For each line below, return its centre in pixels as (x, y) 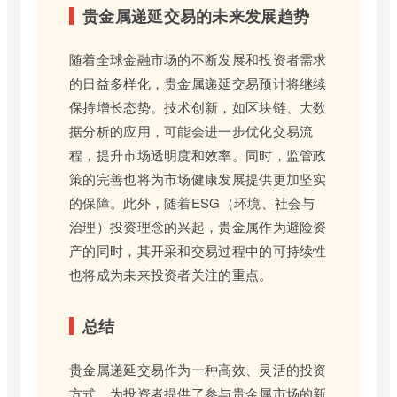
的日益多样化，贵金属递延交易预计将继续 (198, 82)
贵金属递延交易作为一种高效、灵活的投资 (198, 369)
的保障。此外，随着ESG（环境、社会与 (192, 202)
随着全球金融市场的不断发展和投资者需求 (198, 58)
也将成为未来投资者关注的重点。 (171, 274)
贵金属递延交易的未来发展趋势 (196, 16)
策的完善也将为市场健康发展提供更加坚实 (198, 178)
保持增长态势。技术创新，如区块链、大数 (198, 106)
